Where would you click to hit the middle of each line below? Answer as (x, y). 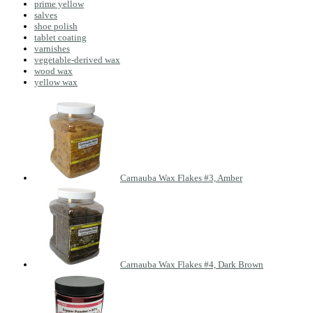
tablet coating (60, 37)
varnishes (52, 48)
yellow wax (56, 82)
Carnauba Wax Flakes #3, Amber (181, 177)
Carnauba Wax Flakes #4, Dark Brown (192, 264)
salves (46, 15)
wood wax (53, 71)
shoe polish (56, 26)
